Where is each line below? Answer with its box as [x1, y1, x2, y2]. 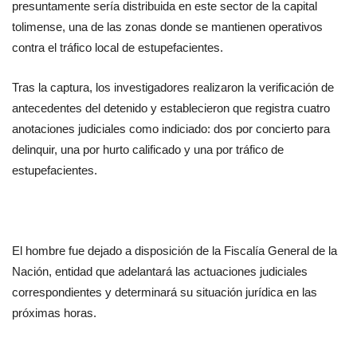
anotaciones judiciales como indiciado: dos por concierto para [12, 123, 330, 136]
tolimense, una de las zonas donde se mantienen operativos [12, 21, 323, 34]
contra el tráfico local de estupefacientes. [12, 41, 223, 55]
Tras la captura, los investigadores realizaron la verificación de [12, 81, 334, 95]
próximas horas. [12, 307, 96, 320]
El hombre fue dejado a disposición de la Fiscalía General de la [12, 245, 337, 258]
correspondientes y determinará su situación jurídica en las [12, 286, 317, 300]
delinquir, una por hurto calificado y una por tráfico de [12, 143, 284, 157]
